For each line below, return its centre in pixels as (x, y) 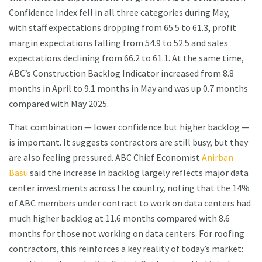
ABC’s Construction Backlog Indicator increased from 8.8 (121, 73)
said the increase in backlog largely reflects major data (138, 173)
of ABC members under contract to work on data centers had (130, 203)
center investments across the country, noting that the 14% (129, 188)
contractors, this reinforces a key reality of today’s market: (126, 249)
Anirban (218, 158)
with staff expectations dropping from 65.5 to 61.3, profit (123, 28)
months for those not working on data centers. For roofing (127, 234)
